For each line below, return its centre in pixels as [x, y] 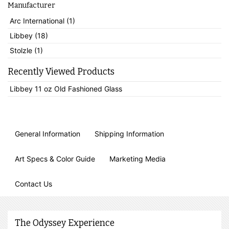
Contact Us [33, 184]
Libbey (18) [29, 36]
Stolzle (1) [26, 51]
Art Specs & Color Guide [55, 158]
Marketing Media [138, 158]
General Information [48, 133]
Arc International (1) [42, 21]
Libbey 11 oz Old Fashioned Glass [66, 89]
